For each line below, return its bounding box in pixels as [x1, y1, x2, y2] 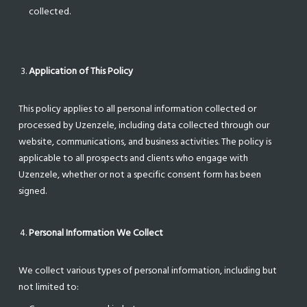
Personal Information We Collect [29, 225, 164, 241]
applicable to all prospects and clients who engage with [19, 150, 249, 166]
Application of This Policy [29, 63, 134, 79]
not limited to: [19, 279, 79, 295]
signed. [19, 183, 47, 199]
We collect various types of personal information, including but [19, 262, 278, 278]
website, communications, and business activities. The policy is [19, 134, 272, 149]
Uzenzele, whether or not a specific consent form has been [19, 167, 262, 182]
